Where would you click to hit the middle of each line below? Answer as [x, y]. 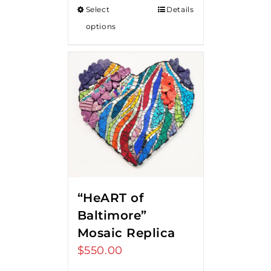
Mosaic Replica [126, 233]
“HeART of [110, 198]
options [101, 26]
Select [98, 9]
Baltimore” [112, 215]
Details [180, 9]
